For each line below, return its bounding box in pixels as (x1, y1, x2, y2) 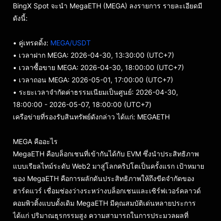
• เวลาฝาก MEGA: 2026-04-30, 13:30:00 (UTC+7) (13, 51, 174, 59)
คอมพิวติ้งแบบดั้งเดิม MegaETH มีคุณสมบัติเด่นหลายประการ (13, 199, 196, 207)
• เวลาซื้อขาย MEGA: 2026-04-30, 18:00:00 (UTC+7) (13, 63, 184, 72)
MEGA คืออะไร (13, 137, 58, 146)
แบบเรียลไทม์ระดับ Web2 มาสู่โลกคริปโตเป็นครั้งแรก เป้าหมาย (13, 162, 204, 170)
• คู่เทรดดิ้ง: (13, 38, 50, 47)
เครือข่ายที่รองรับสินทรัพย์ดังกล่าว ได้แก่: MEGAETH (13, 112, 170, 121)
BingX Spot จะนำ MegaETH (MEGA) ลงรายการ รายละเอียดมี (13, 1, 202, 10)
